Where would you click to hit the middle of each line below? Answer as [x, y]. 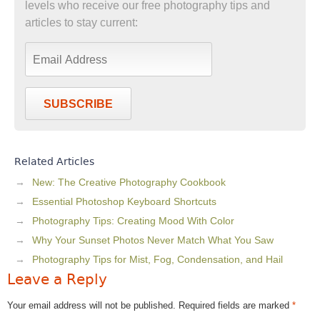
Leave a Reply [57, 279]
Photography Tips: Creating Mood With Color [133, 220]
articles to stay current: [81, 22]
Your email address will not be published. [91, 305]
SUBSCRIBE [78, 104]
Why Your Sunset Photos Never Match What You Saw [153, 240]
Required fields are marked [235, 305]
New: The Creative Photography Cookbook [129, 182]
